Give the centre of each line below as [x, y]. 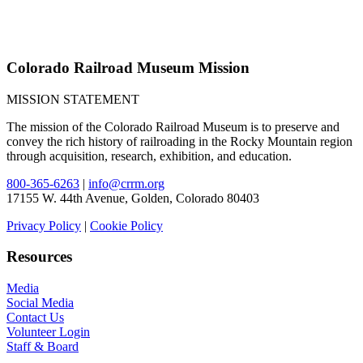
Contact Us [35, 317]
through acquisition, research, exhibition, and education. [149, 156]
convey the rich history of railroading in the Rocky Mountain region [179, 141]
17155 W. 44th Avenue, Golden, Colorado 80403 [133, 198]
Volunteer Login [48, 332]
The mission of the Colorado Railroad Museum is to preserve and [173, 126]
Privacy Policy [44, 225]
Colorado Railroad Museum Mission [128, 67]
